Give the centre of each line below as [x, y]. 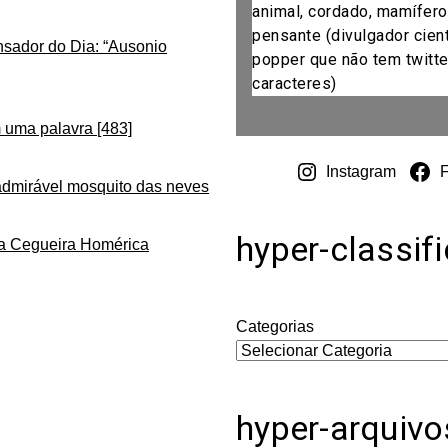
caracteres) [294, 84]
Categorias [275, 326]
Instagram [361, 172]
